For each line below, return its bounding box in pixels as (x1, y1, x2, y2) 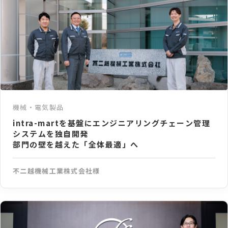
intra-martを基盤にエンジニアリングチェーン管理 (13, 118, 210, 129)
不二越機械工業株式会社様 (13, 166, 100, 176)
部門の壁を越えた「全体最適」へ (13, 139, 139, 150)
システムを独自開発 (13, 128, 89, 139)
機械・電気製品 (13, 102, 64, 112)
